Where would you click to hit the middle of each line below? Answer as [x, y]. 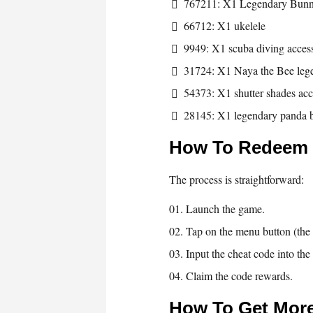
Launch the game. [225, 209]
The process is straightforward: [236, 179]
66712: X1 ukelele [225, 26]
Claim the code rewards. [239, 276]
